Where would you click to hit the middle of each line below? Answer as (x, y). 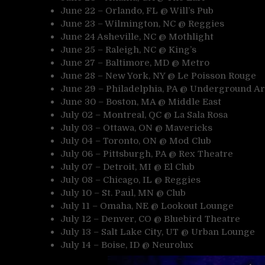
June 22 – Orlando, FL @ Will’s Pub (137, 10)
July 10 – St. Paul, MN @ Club (123, 193)
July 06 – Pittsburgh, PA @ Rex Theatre (147, 153)
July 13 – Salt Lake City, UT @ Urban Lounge (158, 232)
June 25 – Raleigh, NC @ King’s (128, 49)
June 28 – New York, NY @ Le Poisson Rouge (158, 75)
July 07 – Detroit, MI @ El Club (127, 167)
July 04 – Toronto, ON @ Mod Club (136, 140)
